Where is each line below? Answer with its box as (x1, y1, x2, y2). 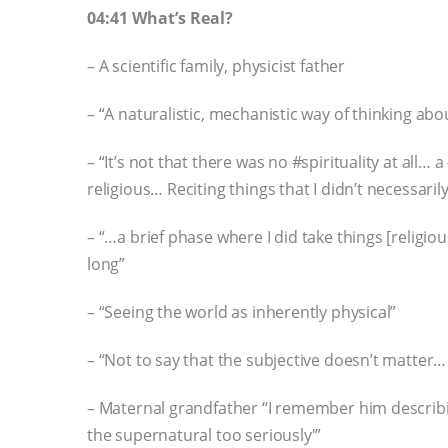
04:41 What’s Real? (87, 6, 233, 29)
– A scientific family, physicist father (87, 55, 345, 78)
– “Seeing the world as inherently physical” (87, 301, 397, 324)
